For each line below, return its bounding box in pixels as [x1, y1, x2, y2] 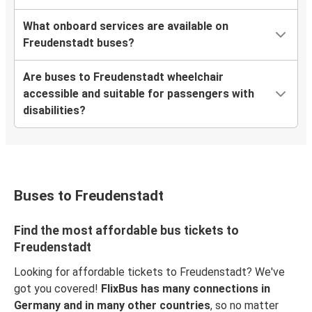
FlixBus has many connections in [101, 281, 270, 295]
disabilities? [23, 103, 86, 117]
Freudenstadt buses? [23, 36, 134, 49]
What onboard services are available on [23, 19, 228, 33]
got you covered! [14, 281, 101, 295]
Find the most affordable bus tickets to [14, 223, 239, 237]
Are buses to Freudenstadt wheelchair [23, 70, 224, 84]
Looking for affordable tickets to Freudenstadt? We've [14, 265, 285, 279]
